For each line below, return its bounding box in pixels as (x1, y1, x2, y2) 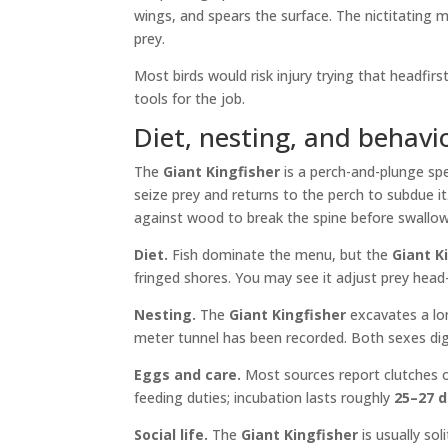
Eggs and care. (134, 365, 242, 385)
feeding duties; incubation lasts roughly (134, 388, 395, 408)
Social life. (134, 425, 209, 445)
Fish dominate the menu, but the (168, 245, 393, 265)
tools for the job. (134, 89, 246, 109)
